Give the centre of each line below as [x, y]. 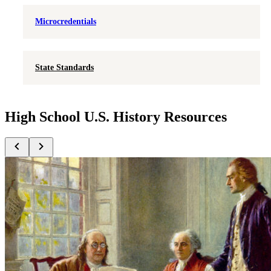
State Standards [64, 68]
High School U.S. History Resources [116, 117]
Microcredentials [66, 22]
